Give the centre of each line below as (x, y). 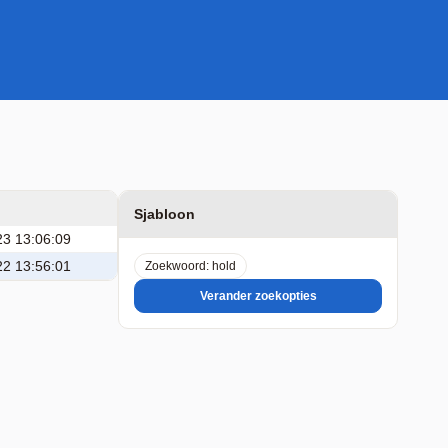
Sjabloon (164, 214)
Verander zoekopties (258, 296)
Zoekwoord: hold (190, 266)
